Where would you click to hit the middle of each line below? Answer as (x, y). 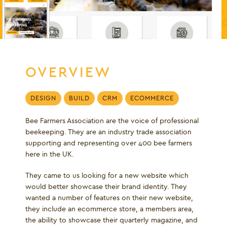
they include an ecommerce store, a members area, (109, 209)
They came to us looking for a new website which (107, 176)
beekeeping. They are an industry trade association (108, 132)
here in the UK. (50, 154)
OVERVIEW (68, 72)
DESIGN (43, 99)
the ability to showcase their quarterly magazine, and (111, 220)
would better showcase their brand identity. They (106, 187)
